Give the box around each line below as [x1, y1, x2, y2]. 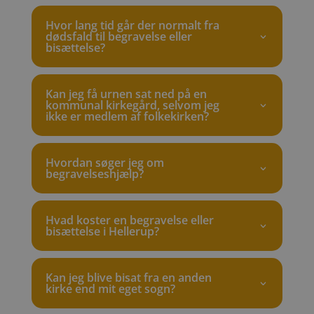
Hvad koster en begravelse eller [45, 212, 214, 228]
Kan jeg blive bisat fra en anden [45, 270, 212, 286]
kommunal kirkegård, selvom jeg [45, 97, 219, 114]
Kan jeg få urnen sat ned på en [45, 86, 207, 102]
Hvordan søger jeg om [45, 155, 164, 171]
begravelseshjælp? [45, 166, 144, 182]
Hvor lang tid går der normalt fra [45, 18, 219, 34]
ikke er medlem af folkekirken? [45, 109, 209, 125]
